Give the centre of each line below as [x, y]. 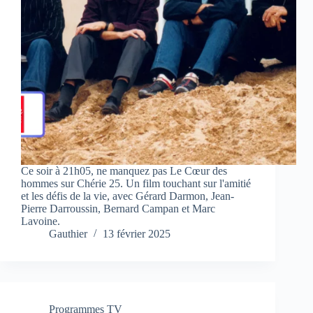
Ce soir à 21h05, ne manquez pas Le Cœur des [124, 171]
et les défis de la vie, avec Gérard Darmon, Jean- [128, 196]
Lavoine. [41, 221]
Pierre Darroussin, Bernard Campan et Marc [118, 209]
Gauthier [68, 234]
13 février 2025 [137, 234]
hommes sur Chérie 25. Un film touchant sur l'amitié [136, 184]
